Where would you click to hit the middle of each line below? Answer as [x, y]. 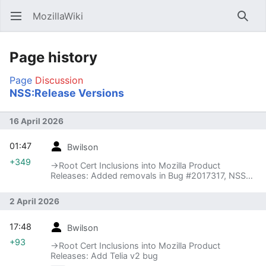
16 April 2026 [37, 121]
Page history [53, 57]
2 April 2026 [34, 202]
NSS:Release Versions [67, 93]
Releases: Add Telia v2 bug [104, 256]
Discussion [59, 80]
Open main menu [22, 22]
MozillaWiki [58, 16]
